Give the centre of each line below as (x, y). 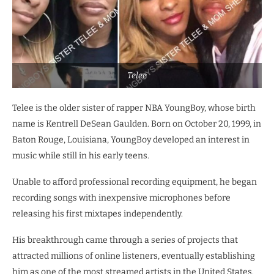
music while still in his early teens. (81, 155)
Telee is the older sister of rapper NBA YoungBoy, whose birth (134, 108)
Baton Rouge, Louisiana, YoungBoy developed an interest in (131, 139)
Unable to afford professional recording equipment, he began (135, 182)
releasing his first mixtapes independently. (98, 213)
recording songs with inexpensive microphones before (121, 198)
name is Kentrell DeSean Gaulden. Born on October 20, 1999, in (137, 124)
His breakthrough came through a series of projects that (125, 240)
